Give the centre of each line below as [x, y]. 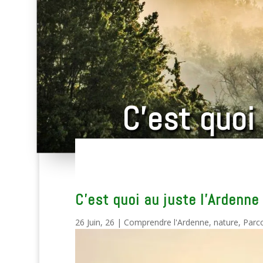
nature [226, 222]
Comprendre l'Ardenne [166, 222]
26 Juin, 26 [95, 222]
